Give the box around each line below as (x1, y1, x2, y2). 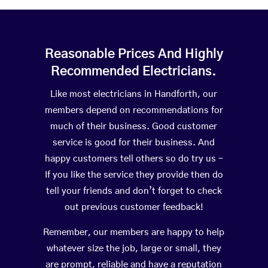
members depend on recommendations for (44, 106, 223, 115)
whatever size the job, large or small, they (46, 244, 221, 254)
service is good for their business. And (53, 138, 215, 148)
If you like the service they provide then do (44, 170, 223, 180)
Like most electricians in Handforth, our (50, 90, 218, 99)
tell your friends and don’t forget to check (45, 187, 222, 196)
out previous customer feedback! (64, 203, 203, 212)
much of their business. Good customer (50, 122, 218, 132)
